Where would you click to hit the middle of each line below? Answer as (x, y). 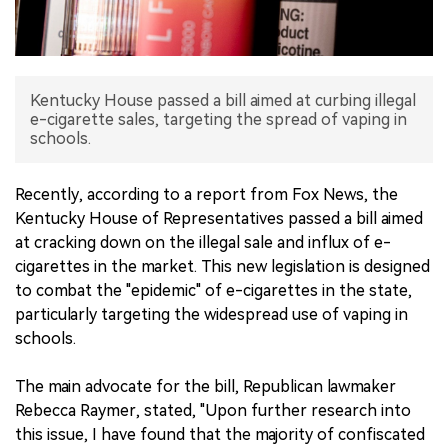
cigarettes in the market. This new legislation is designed (222, 267)
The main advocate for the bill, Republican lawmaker (205, 387)
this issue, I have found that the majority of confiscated (220, 435)
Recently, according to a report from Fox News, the (206, 195)
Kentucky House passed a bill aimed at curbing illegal (223, 101)
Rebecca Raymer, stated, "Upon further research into (213, 411)
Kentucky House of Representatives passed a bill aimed (219, 219)
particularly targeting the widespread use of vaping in (211, 315)
